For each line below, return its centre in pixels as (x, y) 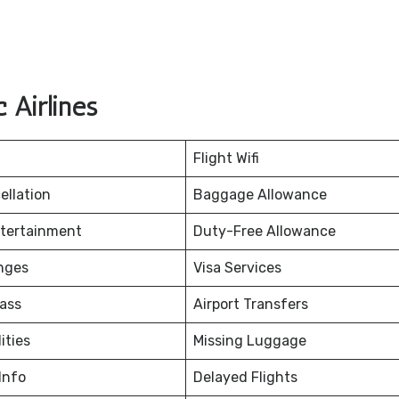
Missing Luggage (250, 341)
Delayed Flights (245, 378)
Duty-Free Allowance (265, 232)
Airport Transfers (251, 305)
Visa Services (237, 268)
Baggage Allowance (260, 195)
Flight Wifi (226, 159)
